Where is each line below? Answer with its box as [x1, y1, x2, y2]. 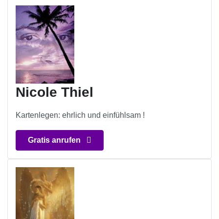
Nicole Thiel [16, 85, 93, 100]
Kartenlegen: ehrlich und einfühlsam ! [16, 111, 145, 120]
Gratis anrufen [28, 136, 83, 145]
